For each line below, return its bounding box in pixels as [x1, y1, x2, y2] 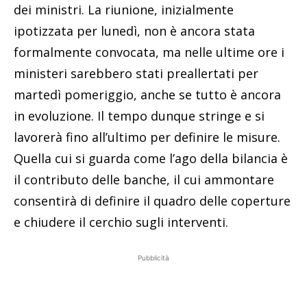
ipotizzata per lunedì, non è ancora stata [14, 22, 255, 39]
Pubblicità [138, 253, 169, 262]
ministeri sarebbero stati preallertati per [14, 64, 258, 82]
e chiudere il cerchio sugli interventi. [14, 213, 228, 230]
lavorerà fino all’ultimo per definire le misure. [14, 128, 280, 145]
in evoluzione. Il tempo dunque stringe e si [14, 107, 265, 124]
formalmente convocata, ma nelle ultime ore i [14, 43, 284, 60]
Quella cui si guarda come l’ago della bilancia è [14, 149, 288, 167]
